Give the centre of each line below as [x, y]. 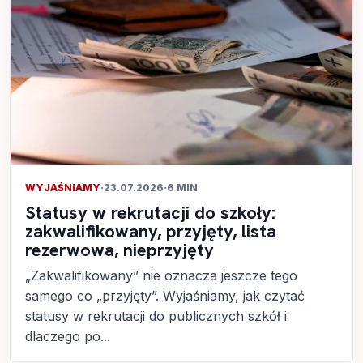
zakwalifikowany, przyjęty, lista [151, 231]
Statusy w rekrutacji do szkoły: [150, 212]
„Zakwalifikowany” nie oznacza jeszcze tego [161, 275]
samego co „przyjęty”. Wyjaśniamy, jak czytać [165, 295]
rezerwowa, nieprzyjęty [120, 250]
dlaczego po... [68, 336]
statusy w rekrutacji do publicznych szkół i [156, 316]
